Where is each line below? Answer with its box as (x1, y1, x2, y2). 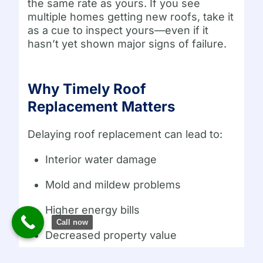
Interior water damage (45, 153, 157, 166)
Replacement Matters (28, 97, 176, 115)
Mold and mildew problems (45, 178, 181, 191)
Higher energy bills (45, 203, 140, 216)
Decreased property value (45, 228, 177, 241)
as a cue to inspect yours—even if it (28, 23, 209, 36)
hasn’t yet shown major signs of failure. (28, 37, 227, 50)
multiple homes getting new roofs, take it (28, 10, 234, 23)
